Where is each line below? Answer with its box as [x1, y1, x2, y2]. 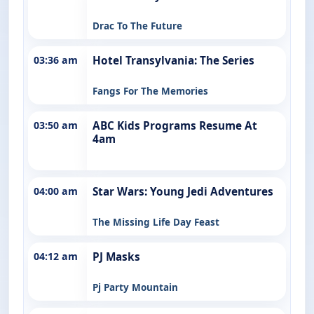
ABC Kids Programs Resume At [93, 118, 257, 133]
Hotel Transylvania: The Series [93, 53, 254, 68]
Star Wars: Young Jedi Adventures [93, 184, 273, 199]
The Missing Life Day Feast [93, 215, 219, 228]
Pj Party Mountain [93, 280, 178, 294]
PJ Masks [93, 249, 140, 264]
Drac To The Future [93, 19, 182, 32]
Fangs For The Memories [93, 84, 208, 97]
